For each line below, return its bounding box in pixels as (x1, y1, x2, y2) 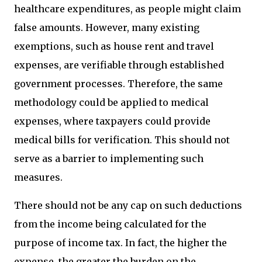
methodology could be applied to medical (14, 96, 209, 108)
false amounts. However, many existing (14, 22, 199, 33)
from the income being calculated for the (14, 218, 206, 230)
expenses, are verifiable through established (14, 59, 224, 71)
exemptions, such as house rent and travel (14, 40, 214, 52)
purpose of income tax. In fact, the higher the (14, 237, 227, 249)
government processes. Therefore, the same (14, 78, 223, 89)
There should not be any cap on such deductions (14, 199, 242, 211)
